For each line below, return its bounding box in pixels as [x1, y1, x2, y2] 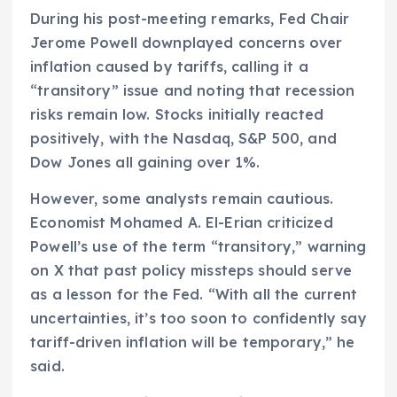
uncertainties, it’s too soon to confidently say [30, 309, 367, 328]
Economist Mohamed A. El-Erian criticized [30, 214, 333, 232]
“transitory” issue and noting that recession [30, 82, 355, 100]
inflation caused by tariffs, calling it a [30, 58, 308, 76]
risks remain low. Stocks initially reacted [30, 105, 323, 124]
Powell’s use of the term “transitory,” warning [30, 237, 367, 256]
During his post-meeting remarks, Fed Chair [30, 10, 349, 28]
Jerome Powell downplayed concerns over [30, 34, 343, 52]
